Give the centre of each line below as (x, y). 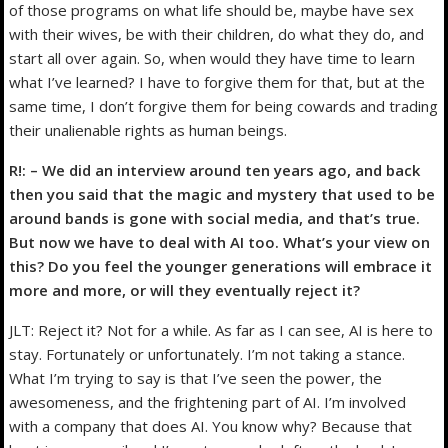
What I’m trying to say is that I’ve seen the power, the (196, 377)
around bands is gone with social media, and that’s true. (215, 217)
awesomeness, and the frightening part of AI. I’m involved (208, 401)
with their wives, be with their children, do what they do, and (217, 33)
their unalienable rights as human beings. (148, 129)
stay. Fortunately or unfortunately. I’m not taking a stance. (207, 353)
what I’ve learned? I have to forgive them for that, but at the (217, 81)
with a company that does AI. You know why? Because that (211, 425)
